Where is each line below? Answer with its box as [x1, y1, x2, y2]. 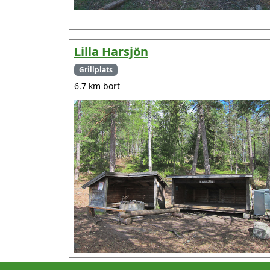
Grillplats [78, 64, 113, 75]
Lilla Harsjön [74, 43, 148, 60]
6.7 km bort [74, 80, 120, 92]
